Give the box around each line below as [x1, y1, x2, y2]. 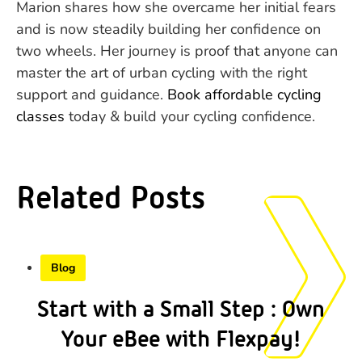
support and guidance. [16, 85, 167, 105]
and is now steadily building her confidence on [16, 19, 321, 40]
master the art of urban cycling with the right [16, 63, 307, 83]
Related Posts [16, 173, 205, 218]
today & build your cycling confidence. [65, 107, 315, 127]
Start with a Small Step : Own [37, 290, 325, 323]
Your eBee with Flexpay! [61, 320, 301, 353]
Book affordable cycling [167, 85, 322, 105]
